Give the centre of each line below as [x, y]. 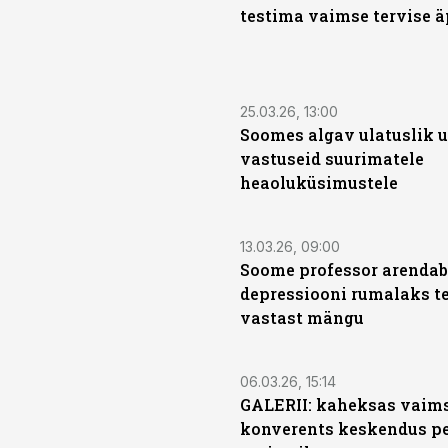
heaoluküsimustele [319, 182]
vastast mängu [302, 317]
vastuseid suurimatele [332, 158]
